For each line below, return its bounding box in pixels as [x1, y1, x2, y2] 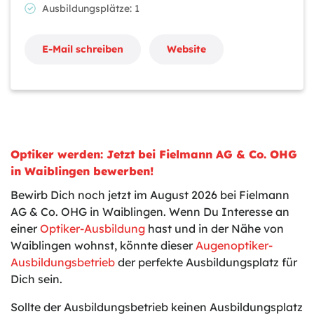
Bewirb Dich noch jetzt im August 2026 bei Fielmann [11, 188, 289, 202]
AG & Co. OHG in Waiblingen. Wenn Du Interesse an [11, 205, 289, 219]
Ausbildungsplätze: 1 [42, 2, 148, 15]
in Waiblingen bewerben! [11, 164, 153, 178]
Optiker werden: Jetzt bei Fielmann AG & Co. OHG [11, 147, 297, 161]
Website [167, 43, 206, 55]
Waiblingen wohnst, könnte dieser [11, 238, 196, 252]
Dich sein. [11, 272, 62, 286]
